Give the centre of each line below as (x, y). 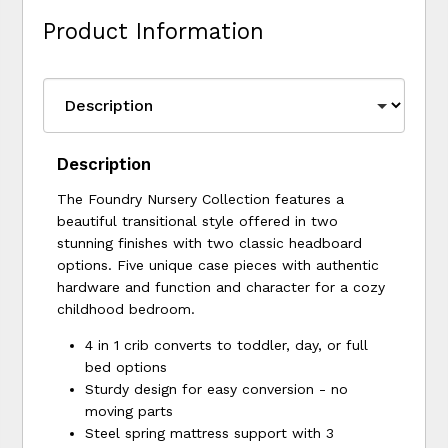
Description (104, 163)
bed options (126, 366)
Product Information (154, 31)
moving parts (129, 410)
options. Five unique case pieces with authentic (218, 264)
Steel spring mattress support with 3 (210, 432)
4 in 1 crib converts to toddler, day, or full (227, 344)
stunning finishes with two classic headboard (210, 242)
